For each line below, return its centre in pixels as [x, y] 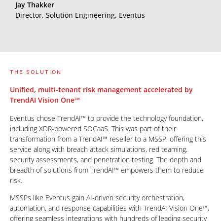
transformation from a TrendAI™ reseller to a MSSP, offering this [108, 139]
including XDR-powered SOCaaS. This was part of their [93, 129]
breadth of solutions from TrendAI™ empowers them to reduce [107, 170]
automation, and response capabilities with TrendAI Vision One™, [110, 208]
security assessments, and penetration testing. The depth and [106, 160]
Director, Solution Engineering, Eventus [80, 15]
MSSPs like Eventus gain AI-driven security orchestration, [97, 198]
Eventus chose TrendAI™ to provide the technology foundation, [107, 118]
